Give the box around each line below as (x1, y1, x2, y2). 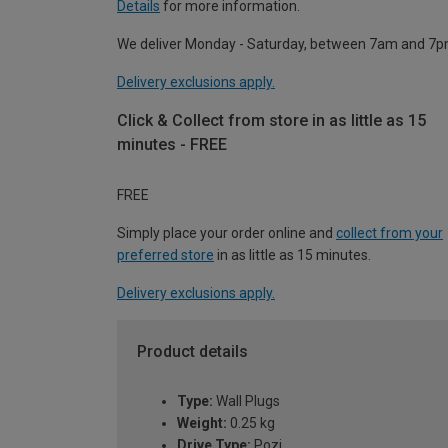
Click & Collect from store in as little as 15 (117, 111, 426, 131)
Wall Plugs (213, 393, 280, 410)
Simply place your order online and (117, 224, 336, 241)
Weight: (177, 415, 227, 432)
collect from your (336, 224, 443, 241)
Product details (137, 341, 248, 361)
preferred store (117, 246, 214, 263)
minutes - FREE (117, 135, 227, 155)
